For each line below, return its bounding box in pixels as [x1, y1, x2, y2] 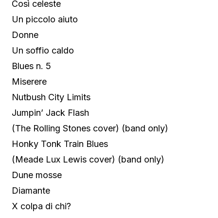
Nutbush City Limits [12, 91, 91, 102]
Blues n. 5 [12, 60, 51, 71]
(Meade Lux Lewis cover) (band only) [12, 154, 164, 164]
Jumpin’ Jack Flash [12, 107, 89, 118]
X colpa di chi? [12, 200, 71, 211]
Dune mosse [12, 169, 62, 180]
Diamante [12, 185, 50, 196]
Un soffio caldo [12, 45, 74, 55]
